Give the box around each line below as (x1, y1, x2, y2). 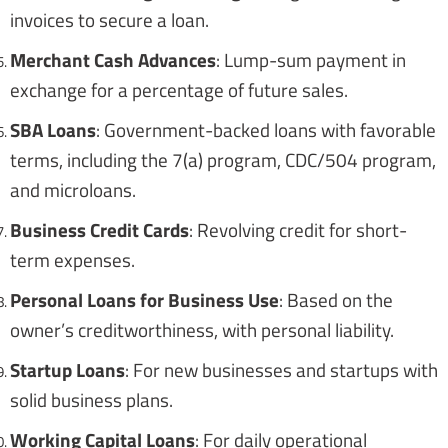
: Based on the (279, 286, 393, 314)
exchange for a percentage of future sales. (10, 76, 348, 104)
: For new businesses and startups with (125, 356, 438, 384)
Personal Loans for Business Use (10, 286, 279, 314)
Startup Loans (10, 356, 125, 384)
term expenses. (10, 246, 135, 274)
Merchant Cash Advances (10, 46, 216, 74)
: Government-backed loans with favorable (96, 116, 436, 144)
